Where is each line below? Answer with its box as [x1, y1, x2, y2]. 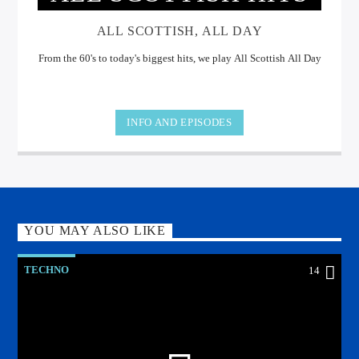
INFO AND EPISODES [127, 116, 232, 129]
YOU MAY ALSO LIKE [24, 224, 167, 238]
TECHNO [24, 264, 70, 276]
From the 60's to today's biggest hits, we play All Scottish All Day [38, 51, 321, 64]
